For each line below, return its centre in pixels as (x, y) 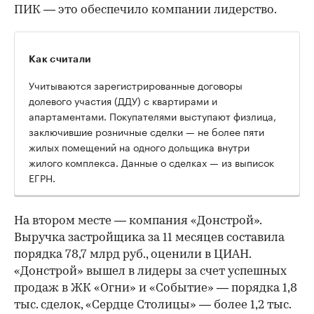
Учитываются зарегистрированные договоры (136, 84)
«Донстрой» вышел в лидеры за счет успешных (150, 271)
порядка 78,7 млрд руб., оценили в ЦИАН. (132, 254)
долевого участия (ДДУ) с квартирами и (123, 100)
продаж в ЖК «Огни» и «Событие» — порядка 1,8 (156, 288)
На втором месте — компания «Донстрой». (138, 221)
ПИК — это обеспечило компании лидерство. (145, 10)
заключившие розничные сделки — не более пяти (146, 131)
